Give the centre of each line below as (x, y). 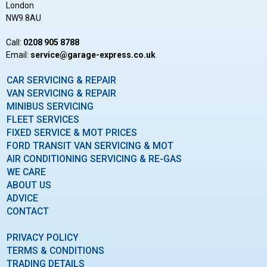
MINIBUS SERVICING (50, 106)
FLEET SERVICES (43, 119)
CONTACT (28, 211)
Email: (18, 55)
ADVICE (22, 198)
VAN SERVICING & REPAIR (61, 93)
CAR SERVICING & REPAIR (61, 80)
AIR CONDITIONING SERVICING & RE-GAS (94, 159)
